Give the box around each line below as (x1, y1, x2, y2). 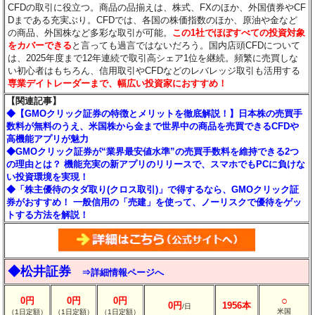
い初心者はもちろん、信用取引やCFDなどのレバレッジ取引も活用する (8, 65, 301, 76)
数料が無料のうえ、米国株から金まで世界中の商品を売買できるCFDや (6, 120, 300, 131)
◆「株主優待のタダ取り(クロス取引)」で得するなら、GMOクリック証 (6, 184, 300, 195)
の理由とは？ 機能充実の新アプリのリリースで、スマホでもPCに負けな (6, 158, 306, 169)
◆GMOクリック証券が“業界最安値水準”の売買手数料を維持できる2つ (6, 146, 300, 157)
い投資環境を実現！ (6, 171, 89, 182)
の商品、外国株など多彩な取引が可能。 (8, 27, 173, 38)
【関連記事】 (6, 95, 62, 106)
